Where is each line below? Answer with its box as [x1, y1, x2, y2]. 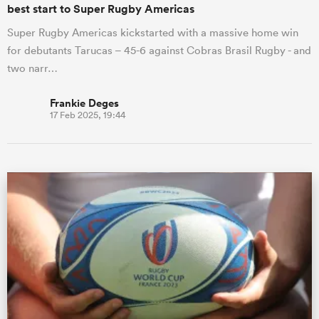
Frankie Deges [50, 95, 119, 110]
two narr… [7, 61, 58, 75]
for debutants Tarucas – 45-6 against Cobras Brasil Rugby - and [7, 43, 311, 57]
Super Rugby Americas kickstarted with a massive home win [7, 25, 298, 39]
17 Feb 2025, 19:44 [50, 108, 125, 121]
